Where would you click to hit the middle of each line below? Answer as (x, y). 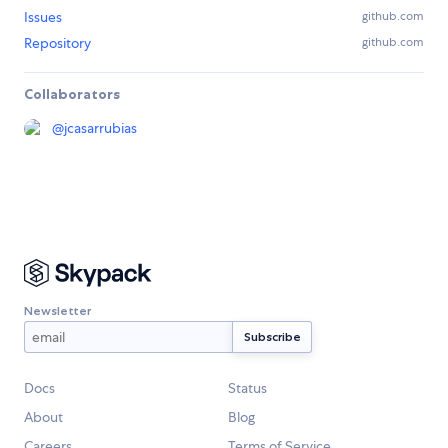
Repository (57, 43)
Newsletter (57, 310)
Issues (43, 17)
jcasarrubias (100, 128)
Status (247, 388)
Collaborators (72, 94)
